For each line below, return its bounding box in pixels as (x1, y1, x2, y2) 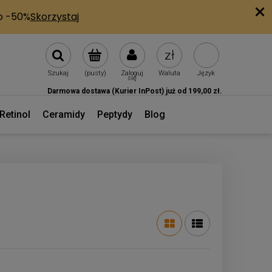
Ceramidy (42, 108, 85, 120)
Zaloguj (121, 69, 143, 78)
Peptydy (97, 108, 132, 120)
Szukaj (47, 69, 69, 78)
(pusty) (84, 69, 106, 78)
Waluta (158, 69, 180, 78)
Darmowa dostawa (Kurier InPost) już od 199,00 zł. (47, 86, 222, 95)
